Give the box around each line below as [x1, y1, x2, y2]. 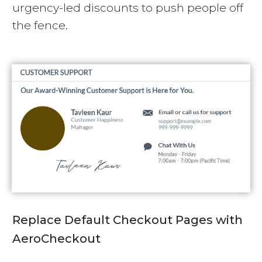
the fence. [12, 18, 68, 32]
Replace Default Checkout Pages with [12, 212, 243, 227]
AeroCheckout [12, 231, 101, 246]
